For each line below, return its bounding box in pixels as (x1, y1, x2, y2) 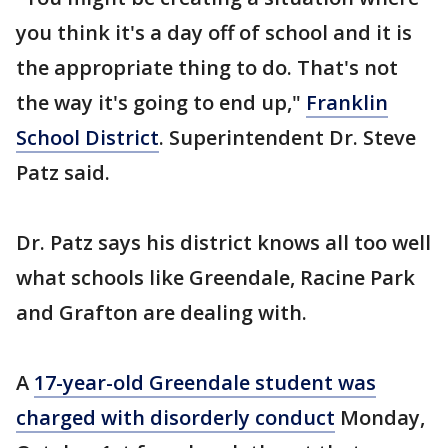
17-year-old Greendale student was (34, 369, 376, 396)
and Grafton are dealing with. (16, 299, 307, 326)
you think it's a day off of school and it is (16, 19, 412, 46)
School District (16, 124, 159, 151)
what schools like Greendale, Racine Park (16, 264, 415, 291)
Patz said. (16, 159, 110, 186)
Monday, (335, 404, 425, 431)
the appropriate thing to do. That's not (16, 54, 398, 81)
